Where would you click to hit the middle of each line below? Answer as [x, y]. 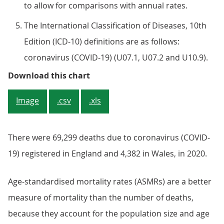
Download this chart [49, 75]
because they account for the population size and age [109, 213]
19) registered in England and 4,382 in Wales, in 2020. [107, 153]
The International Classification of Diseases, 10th [115, 25]
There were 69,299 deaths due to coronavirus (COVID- [109, 137]
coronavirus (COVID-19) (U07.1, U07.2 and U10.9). [116, 57]
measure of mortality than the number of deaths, [101, 197]
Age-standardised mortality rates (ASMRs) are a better [110, 181]
